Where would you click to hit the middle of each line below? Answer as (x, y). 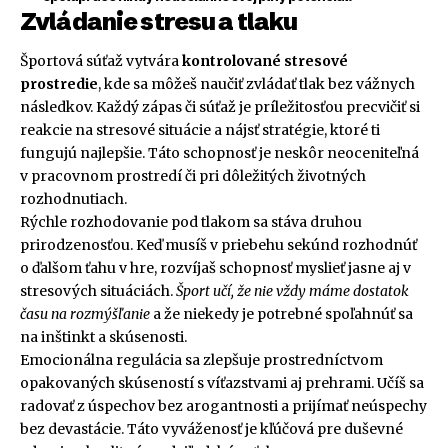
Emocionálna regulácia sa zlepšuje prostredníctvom (201, 359)
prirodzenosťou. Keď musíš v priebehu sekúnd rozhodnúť (218, 244)
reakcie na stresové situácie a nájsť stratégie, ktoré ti (200, 129)
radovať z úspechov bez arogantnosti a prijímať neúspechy (223, 405)
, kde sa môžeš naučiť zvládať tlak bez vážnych (256, 83)
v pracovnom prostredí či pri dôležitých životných (193, 175)
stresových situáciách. (98, 290)
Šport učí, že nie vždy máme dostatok (292, 290)
